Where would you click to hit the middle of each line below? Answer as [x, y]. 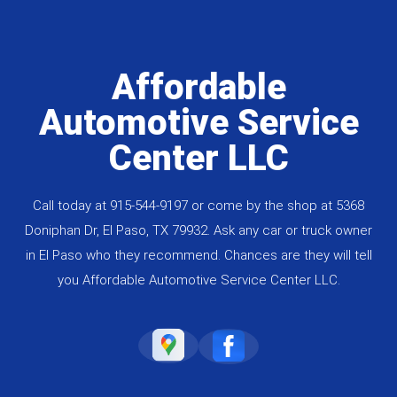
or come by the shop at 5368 [276, 205]
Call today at [71, 205]
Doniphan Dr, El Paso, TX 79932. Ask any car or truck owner [198, 230]
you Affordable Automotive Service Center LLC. [198, 280]
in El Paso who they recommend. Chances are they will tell [198, 255]
